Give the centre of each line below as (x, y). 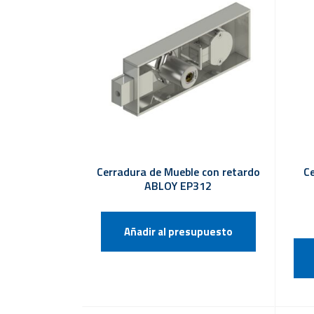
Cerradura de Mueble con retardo (178, 171)
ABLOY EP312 (178, 185)
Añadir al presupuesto (178, 231)
